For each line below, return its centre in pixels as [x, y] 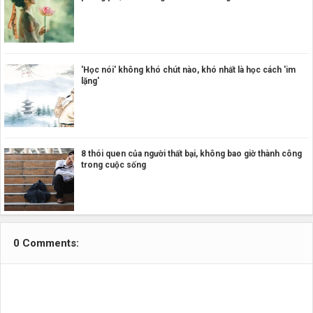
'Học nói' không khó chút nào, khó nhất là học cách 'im [188, 70]
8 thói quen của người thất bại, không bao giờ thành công [191, 154]
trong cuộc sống [114, 165]
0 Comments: [46, 243]
